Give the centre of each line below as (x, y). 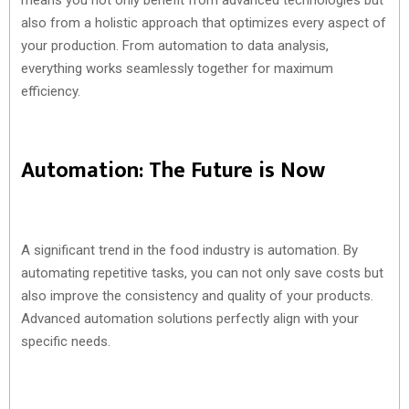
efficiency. (51, 91)
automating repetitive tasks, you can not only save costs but (202, 273)
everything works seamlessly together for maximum (177, 68)
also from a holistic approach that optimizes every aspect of (204, 22)
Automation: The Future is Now (173, 170)
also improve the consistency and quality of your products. (197, 295)
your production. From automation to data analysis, (175, 45)
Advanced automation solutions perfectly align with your (190, 318)
